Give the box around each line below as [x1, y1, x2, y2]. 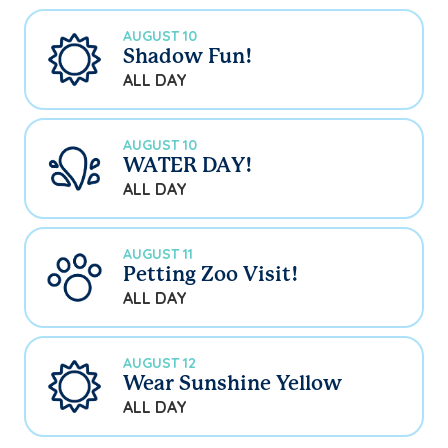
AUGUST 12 [123, 354, 196, 373]
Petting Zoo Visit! [123, 266, 298, 286]
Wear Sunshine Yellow [123, 375, 342, 395]
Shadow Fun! [123, 48, 252, 68]
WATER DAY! [123, 157, 252, 177]
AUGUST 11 [123, 245, 193, 264]
